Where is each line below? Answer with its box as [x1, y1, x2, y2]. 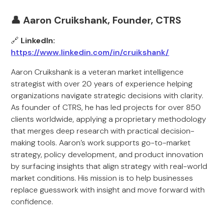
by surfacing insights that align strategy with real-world [11, 161, 208, 171]
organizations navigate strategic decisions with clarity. [11, 90, 204, 101]
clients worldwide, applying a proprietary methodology [11, 114, 207, 124]
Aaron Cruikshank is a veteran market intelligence [11, 67, 184, 77]
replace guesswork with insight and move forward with [11, 185, 205, 195]
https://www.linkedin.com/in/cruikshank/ [11, 47, 169, 57]
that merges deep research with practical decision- [11, 126, 195, 136]
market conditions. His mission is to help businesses [11, 173, 193, 183]
